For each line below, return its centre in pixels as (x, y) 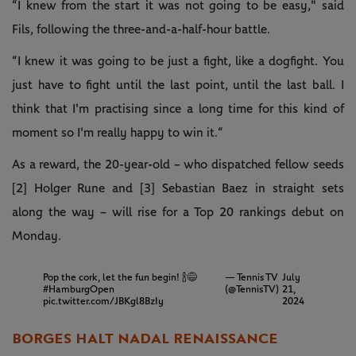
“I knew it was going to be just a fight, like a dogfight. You (178, 61)
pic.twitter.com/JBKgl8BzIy (103, 301)
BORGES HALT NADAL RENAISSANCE (145, 338)
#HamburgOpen (78, 289)
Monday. (37, 236)
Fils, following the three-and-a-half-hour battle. (141, 29)
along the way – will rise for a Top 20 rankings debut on (178, 212)
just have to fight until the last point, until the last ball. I (178, 85)
